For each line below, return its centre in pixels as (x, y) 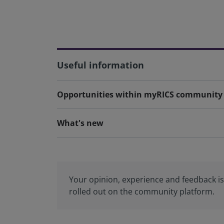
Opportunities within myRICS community (140, 94)
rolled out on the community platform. (142, 191)
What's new (80, 123)
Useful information (100, 65)
